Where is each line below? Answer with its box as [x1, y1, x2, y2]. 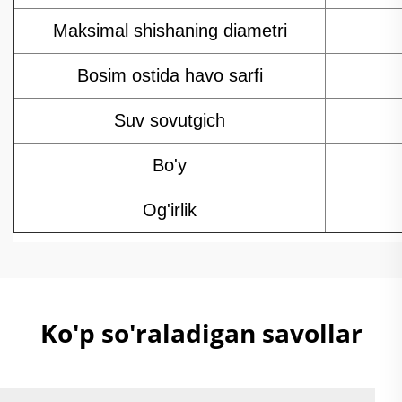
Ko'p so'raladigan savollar [39, 316, 363, 351]
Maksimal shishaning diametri [52, 21, 287, 41]
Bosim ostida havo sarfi [76, 66, 263, 86]
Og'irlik [143, 200, 197, 221]
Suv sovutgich [114, 110, 225, 131]
